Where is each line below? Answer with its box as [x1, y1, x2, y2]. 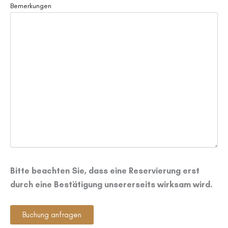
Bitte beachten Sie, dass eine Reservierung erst [10, 165, 199, 176]
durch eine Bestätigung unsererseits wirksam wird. [10, 179, 212, 190]
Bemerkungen [10, 2, 51, 11]
